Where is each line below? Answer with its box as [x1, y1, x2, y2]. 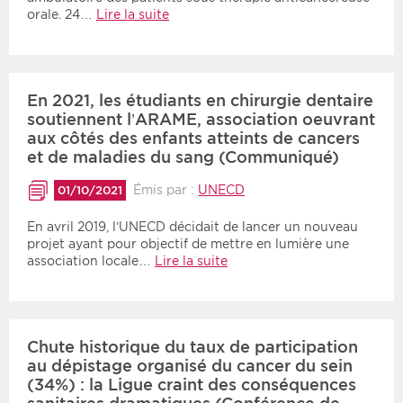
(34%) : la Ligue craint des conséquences [27, 374, 356, 394]
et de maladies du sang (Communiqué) [27, 148, 339, 167]
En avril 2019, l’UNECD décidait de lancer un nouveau [27, 219, 358, 234]
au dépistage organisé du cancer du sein [27, 355, 353, 375]
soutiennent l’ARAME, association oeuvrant [27, 110, 375, 130]
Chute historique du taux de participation [27, 336, 358, 356]
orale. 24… [27, 7, 96, 22]
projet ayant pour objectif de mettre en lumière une [27, 236, 349, 251]
